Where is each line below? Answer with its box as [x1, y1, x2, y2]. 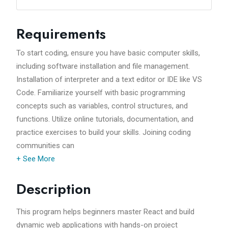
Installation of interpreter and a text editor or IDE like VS [16, 75, 202, 84]
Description [16, 179, 91, 200]
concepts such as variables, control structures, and [16, 101, 188, 111]
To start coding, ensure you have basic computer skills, [16, 48, 200, 58]
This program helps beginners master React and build [16, 207, 194, 217]
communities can [16, 141, 74, 151]
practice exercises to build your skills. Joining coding [16, 128, 191, 137]
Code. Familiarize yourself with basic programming [16, 88, 185, 98]
